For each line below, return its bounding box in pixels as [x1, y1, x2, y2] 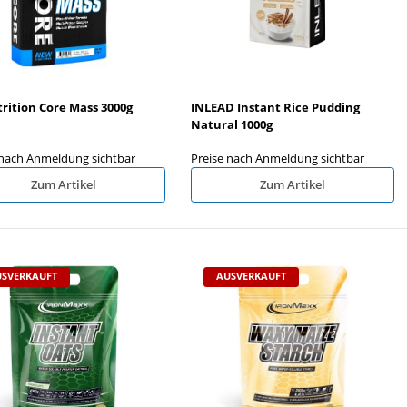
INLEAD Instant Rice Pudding [191, 99, 360, 116]
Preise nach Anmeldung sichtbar [191, 150, 364, 167]
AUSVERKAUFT [216, 270, 286, 283]
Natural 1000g [191, 116, 273, 134]
